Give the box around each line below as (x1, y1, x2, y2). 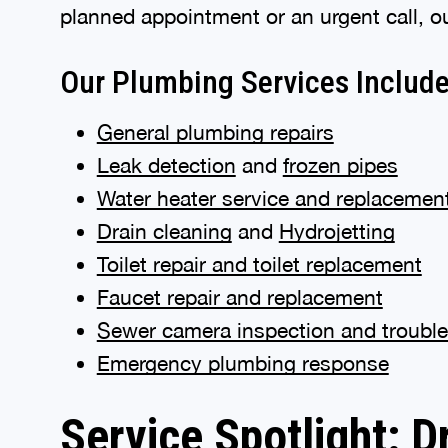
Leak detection (96, 150, 236, 174)
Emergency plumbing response (96, 348, 389, 372)
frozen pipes (282, 150, 398, 174)
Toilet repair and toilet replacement (96, 249, 422, 273)
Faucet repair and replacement (96, 282, 383, 306)
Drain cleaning (96, 216, 232, 240)
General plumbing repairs (96, 117, 334, 141)
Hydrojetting (278, 216, 395, 240)
